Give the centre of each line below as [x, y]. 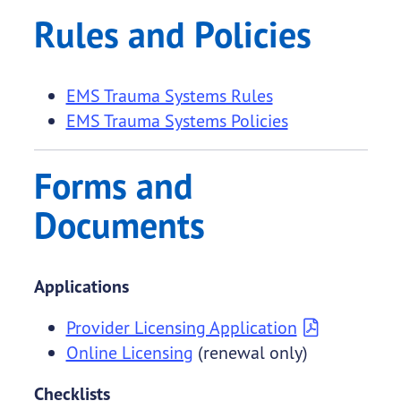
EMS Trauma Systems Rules [169, 96]
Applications [81, 286]
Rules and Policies [172, 35]
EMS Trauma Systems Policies [177, 121]
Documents [119, 226]
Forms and [113, 186]
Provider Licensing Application [181, 328]
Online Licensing [129, 353]
